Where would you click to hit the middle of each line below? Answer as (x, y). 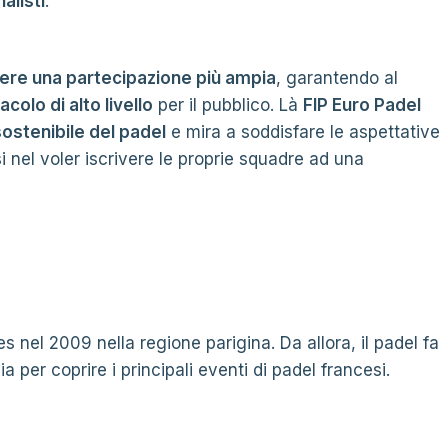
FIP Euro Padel (362, 105)
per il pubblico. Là (228, 105)
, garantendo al (337, 78)
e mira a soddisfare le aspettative (303, 132)
